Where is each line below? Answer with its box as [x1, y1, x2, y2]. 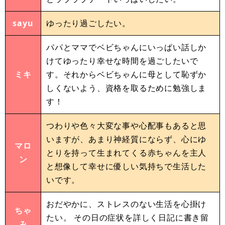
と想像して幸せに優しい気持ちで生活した [46, 160, 207, 172]
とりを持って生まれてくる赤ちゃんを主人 [46, 147, 207, 158]
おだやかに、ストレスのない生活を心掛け [46, 198, 207, 209]
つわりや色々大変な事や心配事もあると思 [46, 120, 207, 131]
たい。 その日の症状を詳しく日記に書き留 [46, 211, 209, 223]
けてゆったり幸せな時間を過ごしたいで [46, 55, 198, 66]
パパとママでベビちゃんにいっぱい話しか [46, 41, 207, 53]
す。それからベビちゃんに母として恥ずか [46, 68, 207, 80]
